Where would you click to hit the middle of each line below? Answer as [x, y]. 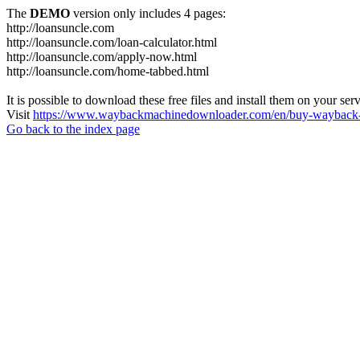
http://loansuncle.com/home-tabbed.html [108, 71]
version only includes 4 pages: [148, 13]
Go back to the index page [73, 129]
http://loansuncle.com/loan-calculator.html [112, 42]
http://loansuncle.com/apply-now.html [102, 57]
